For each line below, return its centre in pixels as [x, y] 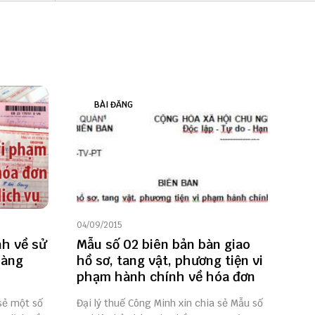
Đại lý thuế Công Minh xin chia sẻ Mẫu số [169, 303]
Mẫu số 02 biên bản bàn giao [163, 245]
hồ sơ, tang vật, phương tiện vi [169, 261]
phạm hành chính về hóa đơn [166, 277]
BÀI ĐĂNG [113, 105]
